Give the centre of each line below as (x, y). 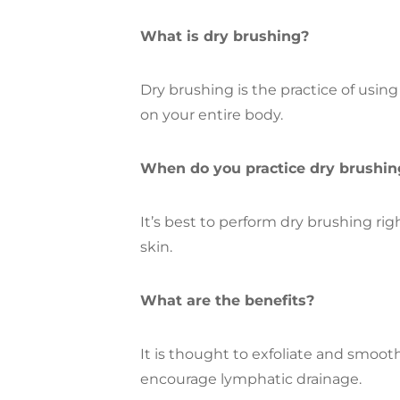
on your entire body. (212, 115)
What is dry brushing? (225, 36)
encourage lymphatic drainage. (251, 379)
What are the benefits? (227, 300)
